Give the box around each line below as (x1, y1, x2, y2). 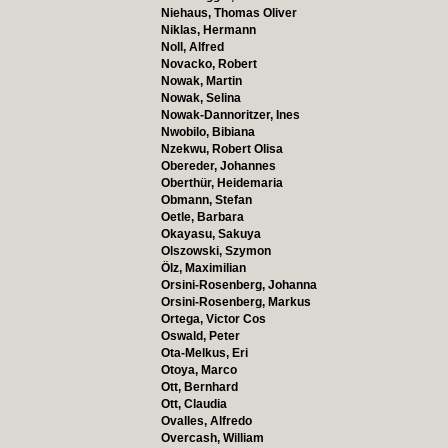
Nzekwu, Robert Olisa (160, 142, 283, 156)
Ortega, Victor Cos (160, 312, 266, 326)
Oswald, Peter (160, 329, 240, 343)
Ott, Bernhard (160, 380, 238, 394)
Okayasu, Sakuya (160, 227, 261, 241)
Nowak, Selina (160, 91, 241, 105)
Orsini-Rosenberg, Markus (160, 295, 311, 309)
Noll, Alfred (160, 40, 224, 54)
